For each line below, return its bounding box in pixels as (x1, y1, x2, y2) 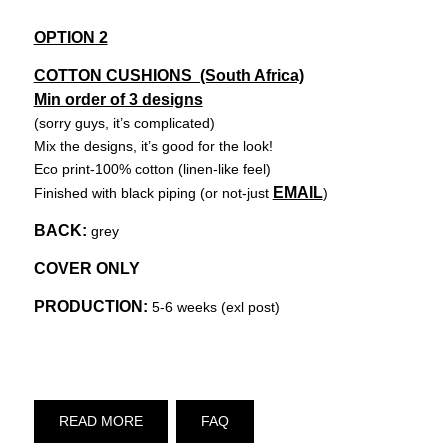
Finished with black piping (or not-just (33, 184, 273, 201)
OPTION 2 (33, 28, 108, 46)
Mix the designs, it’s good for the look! (33, 137, 273, 154)
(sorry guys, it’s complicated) (33, 114, 215, 131)
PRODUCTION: (33, 297, 148, 315)
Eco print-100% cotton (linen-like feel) (33, 160, 271, 177)
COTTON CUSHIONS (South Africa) (33, 66, 304, 84)
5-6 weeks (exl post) (147, 298, 280, 315)
